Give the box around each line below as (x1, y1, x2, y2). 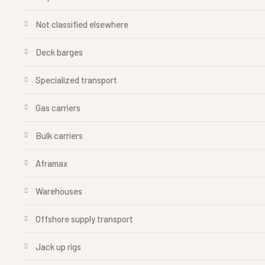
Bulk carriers (35, 130, 83, 141)
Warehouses (35, 186, 82, 196)
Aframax (35, 158, 67, 169)
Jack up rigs (35, 241, 81, 252)
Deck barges (35, 47, 83, 57)
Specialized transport (35, 75, 117, 85)
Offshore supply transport (35, 214, 133, 224)
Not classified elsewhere (35, 19, 128, 30)
